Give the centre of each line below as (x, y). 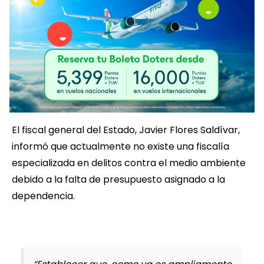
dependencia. (43, 196)
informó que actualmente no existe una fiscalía (121, 147)
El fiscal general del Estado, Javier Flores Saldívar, (126, 130)
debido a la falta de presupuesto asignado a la (118, 180)
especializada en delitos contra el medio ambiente (129, 163)
